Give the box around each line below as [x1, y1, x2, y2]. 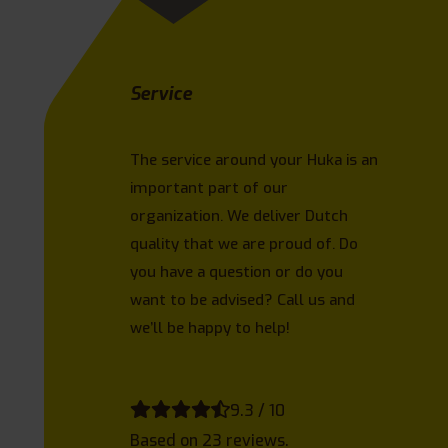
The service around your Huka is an [130, 149, 379, 170]
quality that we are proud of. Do [130, 233, 359, 254]
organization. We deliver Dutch [130, 205, 349, 226]
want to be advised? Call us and [130, 289, 356, 310]
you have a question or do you [130, 261, 344, 282]
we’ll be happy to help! [130, 317, 291, 338]
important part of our [130, 177, 289, 198]
